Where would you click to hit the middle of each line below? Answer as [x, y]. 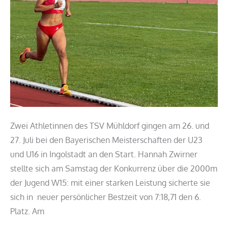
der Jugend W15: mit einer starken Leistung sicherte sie [110, 182]
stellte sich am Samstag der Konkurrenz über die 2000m [114, 168]
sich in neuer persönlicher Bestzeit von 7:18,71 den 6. [106, 197]
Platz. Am [27, 211]
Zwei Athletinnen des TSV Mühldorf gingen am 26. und [110, 125]
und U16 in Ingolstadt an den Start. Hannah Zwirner [104, 154]
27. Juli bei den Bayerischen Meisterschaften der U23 [106, 140]
